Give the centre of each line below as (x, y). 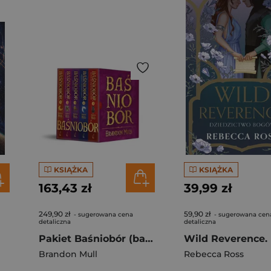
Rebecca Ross (214, 254)
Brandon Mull (68, 254)
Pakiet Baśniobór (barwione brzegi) (149, 239)
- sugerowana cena (103, 214)
